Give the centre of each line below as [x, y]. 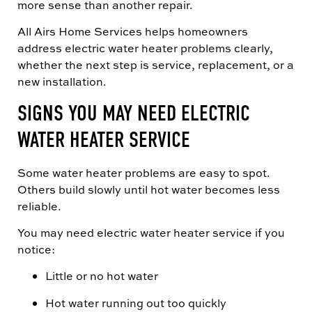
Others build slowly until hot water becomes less [149, 189]
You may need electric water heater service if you [151, 232]
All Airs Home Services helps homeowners [133, 32]
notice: [36, 249]
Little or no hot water [102, 276]
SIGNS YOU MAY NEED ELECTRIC [134, 113]
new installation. [62, 82]
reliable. [39, 206]
